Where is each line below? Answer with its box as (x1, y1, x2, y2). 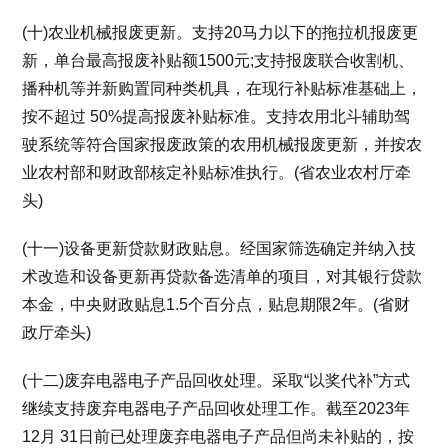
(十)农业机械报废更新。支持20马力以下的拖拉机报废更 (22, 24, 419, 41)
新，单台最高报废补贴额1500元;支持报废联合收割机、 (22, 52, 415, 69)
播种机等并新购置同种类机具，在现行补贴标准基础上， (22, 80, 423, 97)
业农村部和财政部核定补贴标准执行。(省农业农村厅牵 (22, 164, 412, 181)
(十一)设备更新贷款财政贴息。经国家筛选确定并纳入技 (22, 240, 417, 257)
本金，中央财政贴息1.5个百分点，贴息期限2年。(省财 (22, 296, 411, 313)
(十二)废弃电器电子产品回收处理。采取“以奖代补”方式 (22, 372, 411, 389)
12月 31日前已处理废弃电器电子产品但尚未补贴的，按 (22, 428, 415, 445)
